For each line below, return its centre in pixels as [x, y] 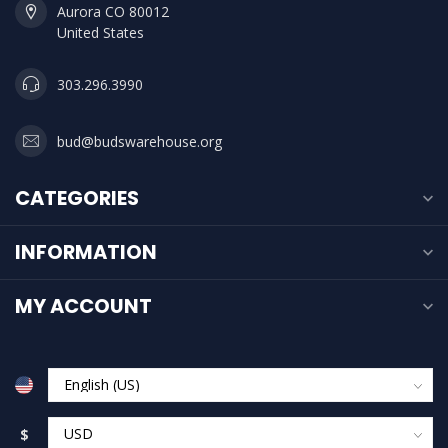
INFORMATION [86, 252]
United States [100, 32]
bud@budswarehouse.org [139, 141]
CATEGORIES [77, 198]
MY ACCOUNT [83, 306]
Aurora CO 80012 [113, 11]
